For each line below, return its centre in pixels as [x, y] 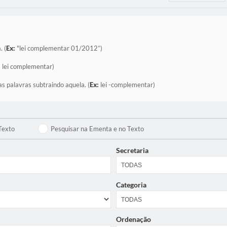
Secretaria [132, 150]
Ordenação [134, 219]
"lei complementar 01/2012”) [59, 48]
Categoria [131, 185]
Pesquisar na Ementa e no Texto [98, 129]
